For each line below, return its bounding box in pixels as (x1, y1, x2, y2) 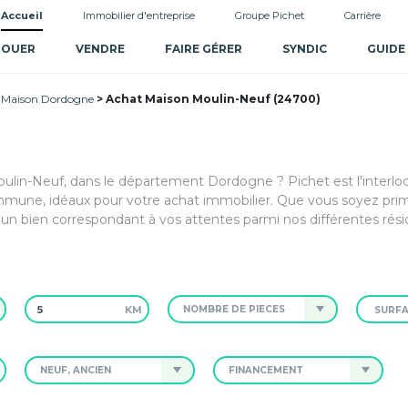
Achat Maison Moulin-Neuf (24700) (106, 92, 321, 106)
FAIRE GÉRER (164, 42, 242, 56)
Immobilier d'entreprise (82, 9, 195, 23)
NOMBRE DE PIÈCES (183, 303, 286, 315)
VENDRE (75, 42, 125, 56)
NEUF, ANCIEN (39, 364, 111, 376)
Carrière (343, 9, 381, 23)
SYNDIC (281, 42, 327, 56)
